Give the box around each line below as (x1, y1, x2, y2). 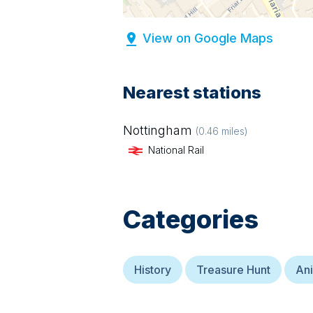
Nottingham (123, 123, 192, 138)
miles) (219, 125, 248, 137)
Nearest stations (123, 82, 261, 103)
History (134, 263, 171, 277)
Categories (123, 204, 259, 235)
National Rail (148, 144, 204, 156)
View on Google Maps (143, 31, 273, 45)
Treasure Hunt (196, 263, 270, 277)
